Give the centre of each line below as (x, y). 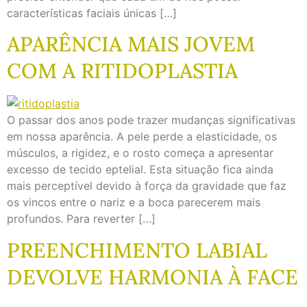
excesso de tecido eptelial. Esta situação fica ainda (140, 170)
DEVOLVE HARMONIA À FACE (152, 277)
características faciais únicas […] (92, 13)
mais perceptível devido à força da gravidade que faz (147, 186)
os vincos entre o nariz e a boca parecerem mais (134, 202)
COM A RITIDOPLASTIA (122, 71)
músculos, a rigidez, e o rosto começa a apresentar (140, 153)
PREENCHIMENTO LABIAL (137, 250)
